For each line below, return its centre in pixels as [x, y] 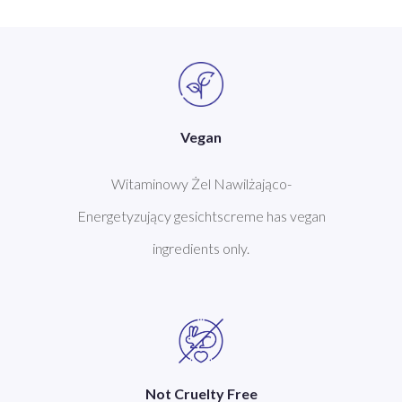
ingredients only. [201, 248]
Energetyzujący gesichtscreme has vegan [201, 215]
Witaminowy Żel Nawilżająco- [201, 183]
